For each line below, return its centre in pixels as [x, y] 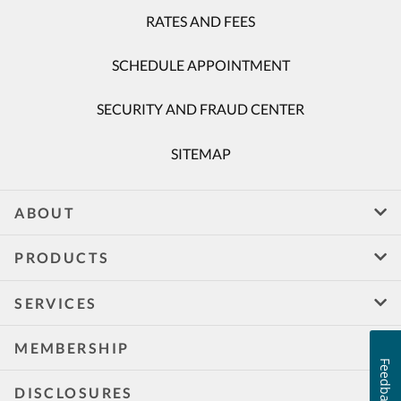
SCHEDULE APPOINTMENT [200, 65]
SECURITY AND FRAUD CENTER [200, 109]
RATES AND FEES [200, 21]
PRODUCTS [62, 258]
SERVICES [56, 303]
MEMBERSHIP [72, 347]
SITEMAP [200, 153]
